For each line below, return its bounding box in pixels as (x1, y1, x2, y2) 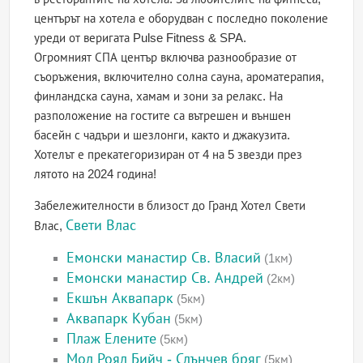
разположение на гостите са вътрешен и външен (34, 109, 292, 123)
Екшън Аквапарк (66, 290, 174, 307)
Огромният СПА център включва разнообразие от (34, 50, 297, 65)
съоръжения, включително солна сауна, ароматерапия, (34, 70, 325, 84)
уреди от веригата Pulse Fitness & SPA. (34, 31, 247, 45)
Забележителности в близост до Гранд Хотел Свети (34, 199, 306, 213)
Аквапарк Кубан (66, 310, 172, 327)
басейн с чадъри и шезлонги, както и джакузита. (34, 128, 291, 143)
